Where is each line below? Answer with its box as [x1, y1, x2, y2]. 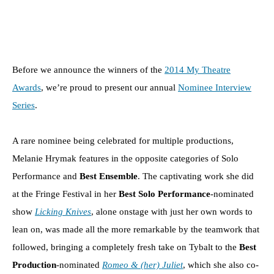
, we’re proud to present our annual [41, 82, 178, 92]
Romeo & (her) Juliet [102, 259, 183, 270]
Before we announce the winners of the [12, 64, 165, 75]
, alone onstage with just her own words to [91, 206, 253, 217]
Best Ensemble [80, 171, 138, 181]
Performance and [12, 171, 80, 181]
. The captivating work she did [138, 171, 254, 181]
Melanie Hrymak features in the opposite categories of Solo [12, 153, 239, 163]
